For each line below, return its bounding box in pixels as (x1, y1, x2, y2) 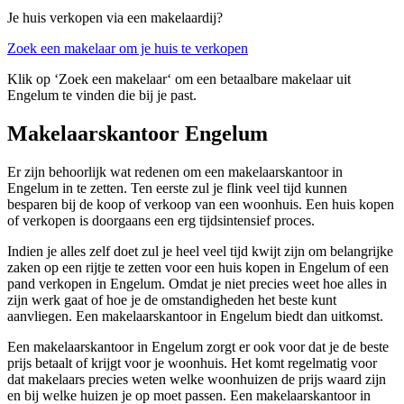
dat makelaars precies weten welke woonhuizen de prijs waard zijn (7, 371, 386, 387)
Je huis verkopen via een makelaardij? (7, 10, 223, 26)
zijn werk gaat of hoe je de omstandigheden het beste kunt (7, 291, 336, 308)
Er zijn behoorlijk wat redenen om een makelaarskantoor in (7, 163, 343, 179)
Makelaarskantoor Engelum (7, 122, 268, 146)
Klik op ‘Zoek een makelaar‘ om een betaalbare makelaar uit (7, 71, 351, 87)
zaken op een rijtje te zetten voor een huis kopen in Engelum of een (7, 259, 389, 275)
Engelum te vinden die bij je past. (7, 87, 197, 104)
